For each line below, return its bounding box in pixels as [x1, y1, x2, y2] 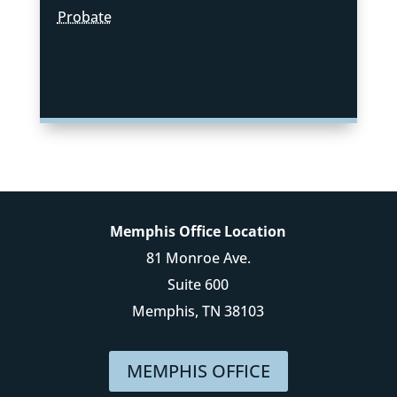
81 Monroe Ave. [145, 248, 251, 269]
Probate [57, 7, 112, 27]
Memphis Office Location [110, 222, 287, 242]
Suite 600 [167, 275, 230, 295]
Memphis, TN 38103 [132, 301, 265, 322]
